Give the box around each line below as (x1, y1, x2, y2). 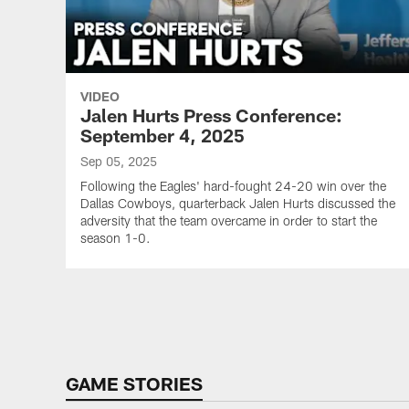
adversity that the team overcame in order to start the (80, 213, 377, 228)
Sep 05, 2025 (80, 153, 157, 169)
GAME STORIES (66, 372, 203, 394)
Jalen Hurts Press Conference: (80, 104, 342, 126)
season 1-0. (80, 230, 151, 246)
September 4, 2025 (80, 124, 245, 146)
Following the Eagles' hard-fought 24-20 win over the (80, 178, 386, 194)
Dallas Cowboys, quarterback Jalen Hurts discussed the (80, 195, 395, 211)
